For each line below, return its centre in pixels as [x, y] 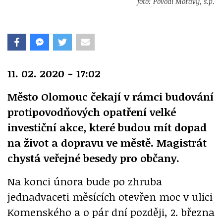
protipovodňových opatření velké [92, 111]
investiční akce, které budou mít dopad [107, 127]
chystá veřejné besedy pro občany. [93, 158]
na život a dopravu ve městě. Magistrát [107, 142]
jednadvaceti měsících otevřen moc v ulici [110, 196]
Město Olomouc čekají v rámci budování [111, 96]
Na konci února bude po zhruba [85, 181]
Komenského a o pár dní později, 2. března [111, 212]
